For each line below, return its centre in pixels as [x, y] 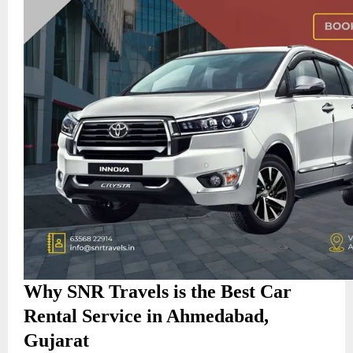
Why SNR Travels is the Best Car [158, 291]
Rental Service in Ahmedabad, [146, 316]
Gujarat [56, 340]
